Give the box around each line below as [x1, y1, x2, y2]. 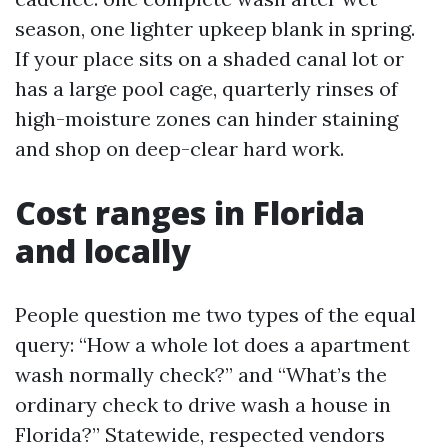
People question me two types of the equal [15, 302, 416, 327]
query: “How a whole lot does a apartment [15, 332, 410, 357]
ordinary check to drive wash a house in [15, 392, 391, 417]
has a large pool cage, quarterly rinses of [15, 76, 398, 101]
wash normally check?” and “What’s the [15, 362, 387, 387]
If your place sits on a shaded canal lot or [15, 46, 404, 71]
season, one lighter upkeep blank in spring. [15, 16, 415, 41]
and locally [15, 229, 191, 272]
